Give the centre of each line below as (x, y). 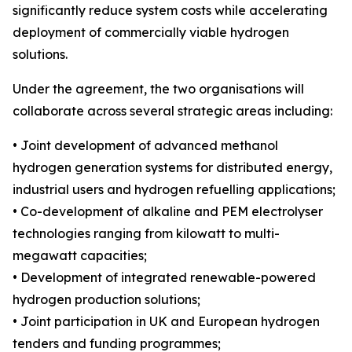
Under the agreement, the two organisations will (158, 89)
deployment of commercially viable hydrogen (151, 33)
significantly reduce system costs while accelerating (170, 11)
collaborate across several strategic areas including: (172, 111)
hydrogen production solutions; (106, 300)
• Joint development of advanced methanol (145, 146)
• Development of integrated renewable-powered (164, 278)
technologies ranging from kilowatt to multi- (146, 234)
